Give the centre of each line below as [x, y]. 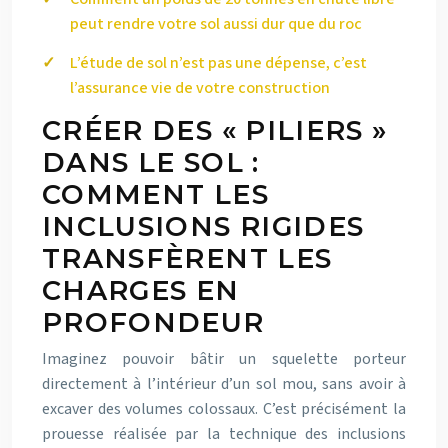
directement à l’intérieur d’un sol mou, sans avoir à [224, 384]
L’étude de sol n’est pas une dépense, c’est [218, 63]
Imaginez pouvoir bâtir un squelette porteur [224, 359]
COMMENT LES [155, 195]
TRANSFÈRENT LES [187, 259]
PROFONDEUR [153, 323]
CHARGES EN [141, 291]
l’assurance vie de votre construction [200, 88]
